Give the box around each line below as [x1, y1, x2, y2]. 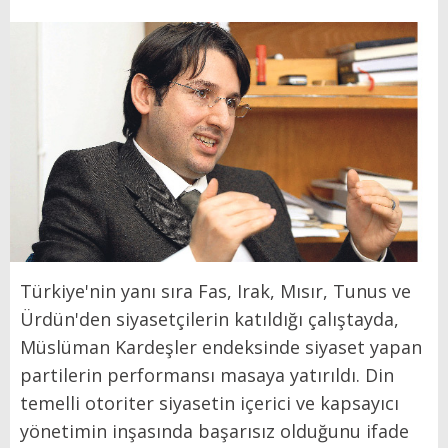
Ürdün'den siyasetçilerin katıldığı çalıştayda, [20, 307, 399, 332]
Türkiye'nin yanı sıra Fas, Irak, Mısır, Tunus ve [20, 279, 411, 304]
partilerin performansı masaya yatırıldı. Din [20, 363, 394, 388]
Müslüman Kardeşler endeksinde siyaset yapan [20, 335, 422, 360]
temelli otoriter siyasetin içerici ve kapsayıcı [20, 391, 399, 416]
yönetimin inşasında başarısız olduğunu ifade [20, 419, 409, 444]
